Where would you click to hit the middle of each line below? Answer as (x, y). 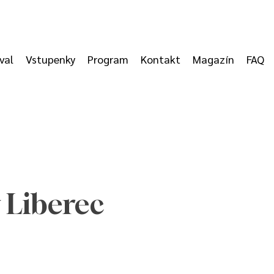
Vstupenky (51, 59)
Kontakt (161, 59)
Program (108, 59)
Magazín (214, 59)
